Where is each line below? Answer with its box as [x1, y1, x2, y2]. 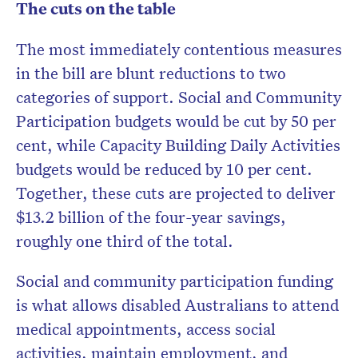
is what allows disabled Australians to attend [16, 294, 339, 316]
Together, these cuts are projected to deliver [16, 182, 336, 204]
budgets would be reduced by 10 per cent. [16, 158, 312, 180]
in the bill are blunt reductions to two [16, 62, 286, 84]
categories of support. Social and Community [16, 86, 341, 108]
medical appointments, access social [16, 318, 276, 340]
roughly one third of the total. [16, 230, 233, 252]
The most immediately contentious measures [16, 38, 342, 60]
